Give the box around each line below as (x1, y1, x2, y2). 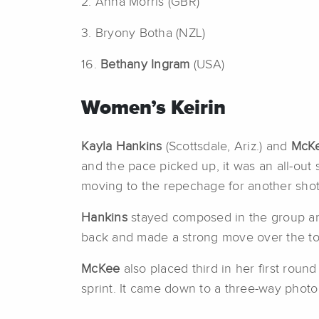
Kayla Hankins (81, 140, 162, 153)
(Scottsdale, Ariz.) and (162, 140, 291, 153)
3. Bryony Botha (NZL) (81, 26, 206, 40)
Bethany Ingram (96, 58, 190, 71)
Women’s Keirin (81, 98, 226, 118)
